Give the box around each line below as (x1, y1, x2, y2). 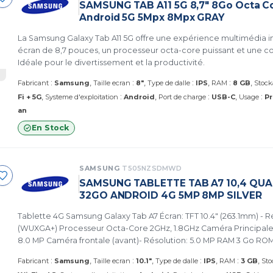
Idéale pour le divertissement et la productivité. (18, 58, 205, 67)
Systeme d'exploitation (45, 93, 118, 101)
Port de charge (158, 93, 206, 101)
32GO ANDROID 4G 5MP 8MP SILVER (79, 190, 262, 201)
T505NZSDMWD (122, 164, 182, 172)
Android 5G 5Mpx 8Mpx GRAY (79, 12, 225, 23)
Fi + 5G (18, 93, 41, 101)
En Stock (32, 123, 69, 132)
